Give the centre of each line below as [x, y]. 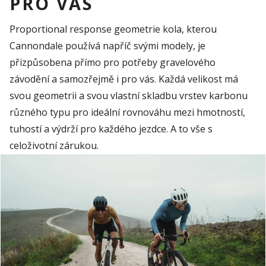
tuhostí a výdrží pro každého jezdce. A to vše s [111, 129]
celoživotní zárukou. [54, 146]
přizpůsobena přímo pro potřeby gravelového [113, 63]
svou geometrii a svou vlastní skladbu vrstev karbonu [129, 96]
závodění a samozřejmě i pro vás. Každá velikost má [124, 79]
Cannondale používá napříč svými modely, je [107, 46]
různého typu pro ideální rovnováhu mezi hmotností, [127, 113]
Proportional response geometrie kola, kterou [113, 29]
